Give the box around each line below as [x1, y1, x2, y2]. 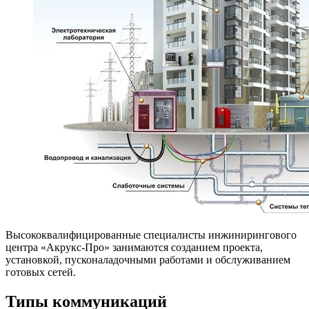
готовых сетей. [6, 266, 76, 278]
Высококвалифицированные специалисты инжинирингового [6, 228, 297, 241]
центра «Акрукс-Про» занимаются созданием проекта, [6, 241, 263, 253]
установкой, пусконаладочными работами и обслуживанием [6, 253, 290, 266]
